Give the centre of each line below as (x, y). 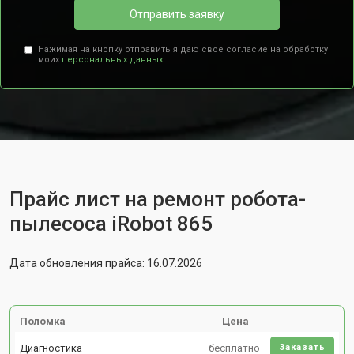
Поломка (43, 321)
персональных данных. (113, 60)
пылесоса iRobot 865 (111, 224)
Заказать (302, 347)
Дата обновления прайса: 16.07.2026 (106, 263)
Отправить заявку (177, 14)
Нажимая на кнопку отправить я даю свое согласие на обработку (183, 49)
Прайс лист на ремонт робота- (158, 199)
